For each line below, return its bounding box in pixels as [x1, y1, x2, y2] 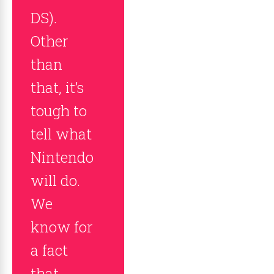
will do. [31, 171, 80, 190]
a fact [31, 240, 68, 260]
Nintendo [31, 147, 94, 167]
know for [31, 217, 93, 237]
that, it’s [31, 78, 84, 97]
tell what [31, 124, 92, 144]
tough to [31, 101, 87, 120]
